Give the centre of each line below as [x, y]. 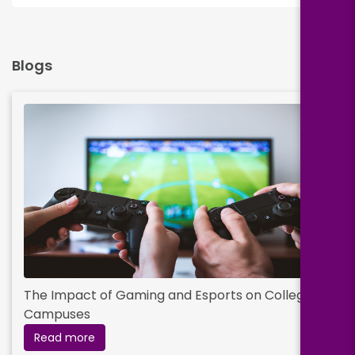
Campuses [57, 315]
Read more [65, 338]
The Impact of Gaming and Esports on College [168, 296]
